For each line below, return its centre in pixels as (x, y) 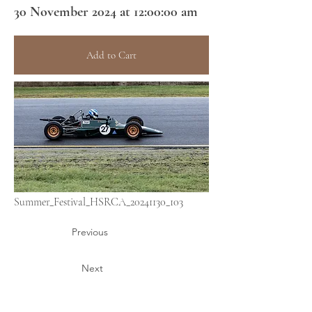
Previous (90, 232)
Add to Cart (111, 55)
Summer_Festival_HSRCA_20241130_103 (99, 202)
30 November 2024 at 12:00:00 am (106, 12)
